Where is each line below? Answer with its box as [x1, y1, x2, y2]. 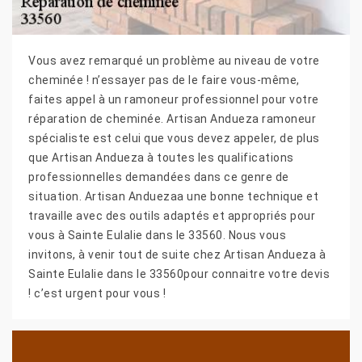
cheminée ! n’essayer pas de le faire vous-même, [28, 73, 300, 86]
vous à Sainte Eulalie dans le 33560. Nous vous [28, 228, 286, 242]
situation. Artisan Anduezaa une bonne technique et [28, 189, 318, 203]
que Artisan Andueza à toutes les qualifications [28, 150, 294, 164]
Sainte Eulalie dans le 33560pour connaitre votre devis [28, 267, 330, 280]
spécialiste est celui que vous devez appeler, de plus [28, 131, 320, 145]
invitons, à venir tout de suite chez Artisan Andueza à [28, 247, 326, 261]
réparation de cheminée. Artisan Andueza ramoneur [28, 112, 316, 125]
